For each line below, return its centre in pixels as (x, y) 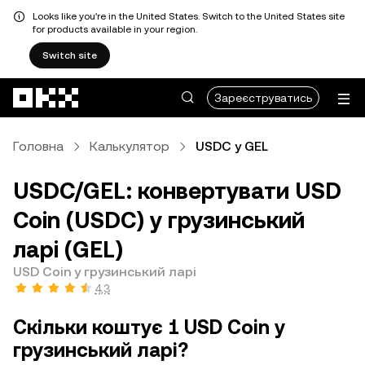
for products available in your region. (115, 29)
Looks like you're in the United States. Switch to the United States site (189, 16)
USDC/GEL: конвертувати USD (177, 191)
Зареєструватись (263, 98)
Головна (38, 146)
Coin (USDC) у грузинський (159, 220)
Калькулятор (130, 146)
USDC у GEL (232, 146)
